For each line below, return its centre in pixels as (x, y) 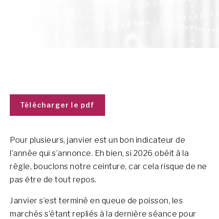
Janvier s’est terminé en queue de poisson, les (96, 201)
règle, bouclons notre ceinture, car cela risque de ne (109, 166)
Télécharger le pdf (57, 105)
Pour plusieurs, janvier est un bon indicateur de (98, 140)
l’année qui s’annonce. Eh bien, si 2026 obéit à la (99, 153)
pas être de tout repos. (53, 180)
